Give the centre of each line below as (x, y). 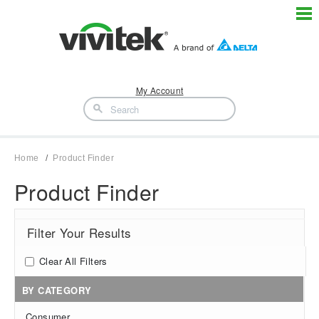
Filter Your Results (79, 232)
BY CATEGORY (57, 290)
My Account (159, 90)
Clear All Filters (73, 261)
